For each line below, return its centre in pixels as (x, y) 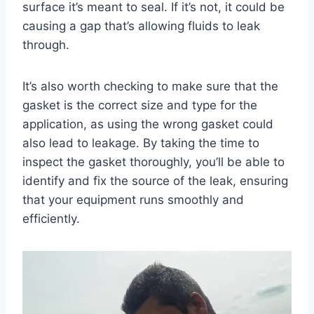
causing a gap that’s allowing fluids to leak (141, 26)
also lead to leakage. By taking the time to (141, 143)
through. (46, 45)
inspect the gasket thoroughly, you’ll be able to (153, 162)
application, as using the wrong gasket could (148, 124)
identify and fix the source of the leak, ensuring (155, 180)
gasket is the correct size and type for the (140, 105)
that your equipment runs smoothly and (133, 199)
